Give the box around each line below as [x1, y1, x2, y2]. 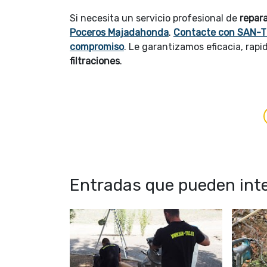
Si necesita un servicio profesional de [70, 13, 240, 24]
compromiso [70, 41, 124, 53]
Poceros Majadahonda [70, 27, 169, 39]
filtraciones [70, 55, 120, 67]
